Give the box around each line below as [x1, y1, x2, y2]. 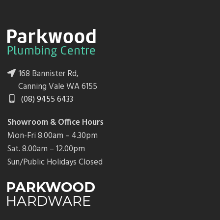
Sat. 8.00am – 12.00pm [7, 142, 85, 156]
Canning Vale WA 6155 [18, 80, 97, 94]
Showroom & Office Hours [7, 116, 104, 130]
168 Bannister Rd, [17, 67, 79, 81]
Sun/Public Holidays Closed [7, 156, 103, 169]
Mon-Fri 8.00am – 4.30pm [7, 129, 98, 143]
